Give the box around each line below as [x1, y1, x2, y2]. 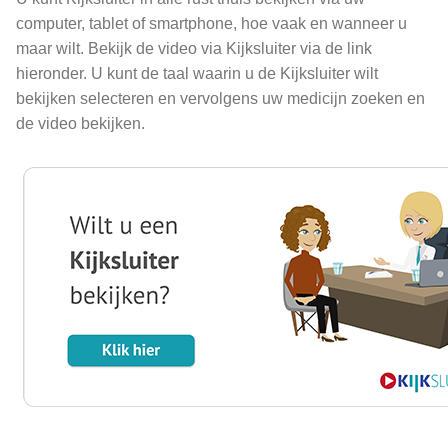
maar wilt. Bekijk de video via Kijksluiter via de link [16, 40, 372, 58]
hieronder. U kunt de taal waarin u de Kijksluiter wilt [16, 65, 378, 83]
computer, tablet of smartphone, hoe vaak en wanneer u [16, 15, 407, 33]
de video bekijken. [16, 115, 145, 133]
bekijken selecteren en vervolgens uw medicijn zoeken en [16, 90, 425, 108]
